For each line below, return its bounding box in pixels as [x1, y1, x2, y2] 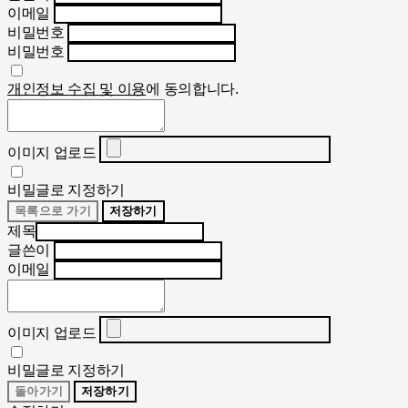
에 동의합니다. [146, 81, 239, 97]
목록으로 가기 [66, 204, 91, 219]
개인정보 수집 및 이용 [7, 81, 147, 97]
